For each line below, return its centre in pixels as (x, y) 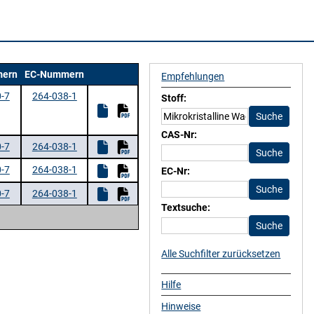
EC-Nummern (55, 74)
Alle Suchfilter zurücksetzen (221, 253)
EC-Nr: (176, 171)
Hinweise (181, 306)
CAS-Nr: (179, 135)
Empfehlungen (193, 76)
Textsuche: (186, 207)
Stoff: (174, 98)
